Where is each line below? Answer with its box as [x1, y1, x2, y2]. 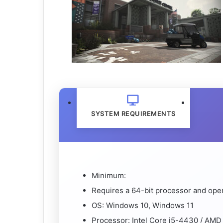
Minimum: [92, 170, 126, 180]
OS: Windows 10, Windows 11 [92, 200, 194, 210]
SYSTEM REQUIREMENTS [91, 109, 176, 117]
